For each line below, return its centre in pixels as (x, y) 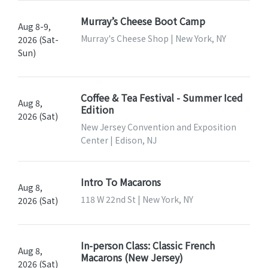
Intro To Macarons (121, 182)
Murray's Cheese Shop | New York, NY (153, 38)
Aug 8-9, (34, 26)
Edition (97, 109)
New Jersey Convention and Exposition (158, 127)
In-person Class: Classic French (147, 245)
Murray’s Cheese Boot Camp (143, 21)
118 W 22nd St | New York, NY (137, 199)
